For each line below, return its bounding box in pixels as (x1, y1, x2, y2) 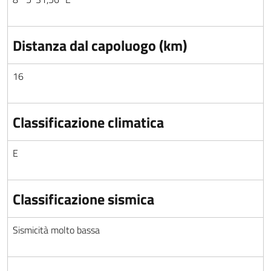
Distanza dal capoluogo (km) (13, 34, 187, 56)
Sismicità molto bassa (13, 223, 100, 237)
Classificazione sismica (13, 188, 154, 210)
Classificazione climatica (13, 111, 164, 133)
